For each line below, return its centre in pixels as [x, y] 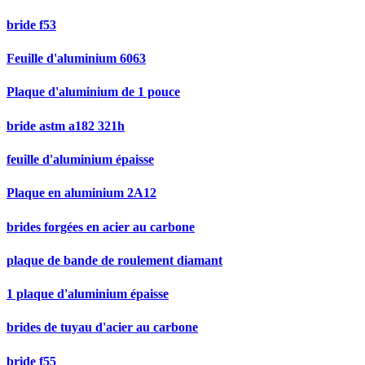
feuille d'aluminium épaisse [80, 159]
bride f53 [31, 24]
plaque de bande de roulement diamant [114, 260]
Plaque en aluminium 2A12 [81, 193]
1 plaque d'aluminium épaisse [88, 294]
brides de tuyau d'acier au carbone [102, 328]
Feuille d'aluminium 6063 [76, 59]
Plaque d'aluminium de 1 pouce [93, 92]
